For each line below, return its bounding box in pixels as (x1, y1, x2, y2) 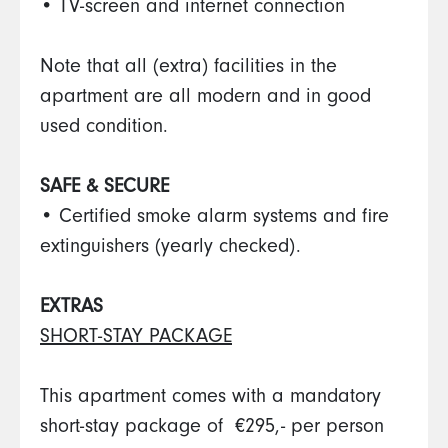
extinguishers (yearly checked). (40, 239, 301, 259)
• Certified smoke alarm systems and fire (40, 209, 389, 229)
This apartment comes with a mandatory (40, 389, 381, 409)
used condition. (40, 119, 168, 139)
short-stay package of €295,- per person (40, 419, 384, 439)
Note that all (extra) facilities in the (40, 59, 337, 79)
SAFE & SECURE (40, 179, 169, 199)
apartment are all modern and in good (40, 89, 371, 109)
